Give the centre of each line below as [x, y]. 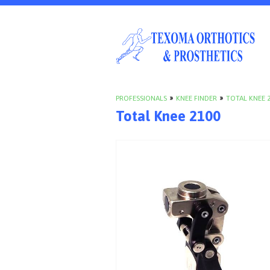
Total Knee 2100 [168, 116]
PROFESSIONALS [141, 98]
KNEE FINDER [196, 98]
